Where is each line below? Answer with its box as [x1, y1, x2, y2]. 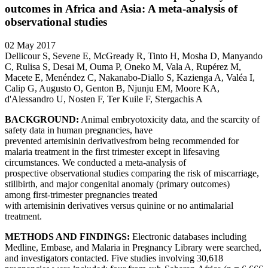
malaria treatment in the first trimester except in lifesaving [5, 147, 220, 157]
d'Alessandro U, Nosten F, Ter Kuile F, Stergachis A [5, 94, 203, 105]
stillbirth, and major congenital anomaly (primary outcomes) [5, 179, 230, 190]
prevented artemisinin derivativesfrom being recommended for [5, 136, 239, 147]
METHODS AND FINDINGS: [5, 232, 132, 242]
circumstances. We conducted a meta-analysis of [5, 157, 186, 168]
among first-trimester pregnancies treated [5, 190, 157, 200]
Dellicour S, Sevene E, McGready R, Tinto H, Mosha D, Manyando [5, 51, 263, 62]
